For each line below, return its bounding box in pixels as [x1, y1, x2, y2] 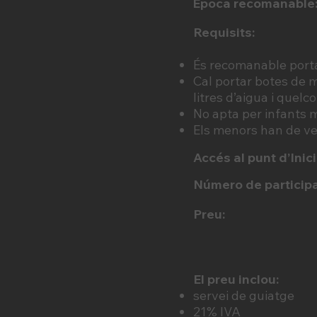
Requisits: [193, 24, 255, 40]
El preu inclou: [193, 271, 279, 287]
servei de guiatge [193, 287, 294, 304]
